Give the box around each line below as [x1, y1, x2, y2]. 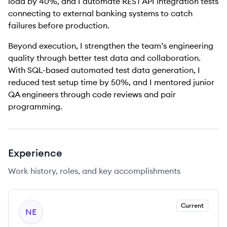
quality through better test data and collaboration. [8, 53, 201, 63]
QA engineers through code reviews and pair [8, 89, 176, 99]
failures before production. [8, 20, 109, 30]
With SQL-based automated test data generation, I [8, 65, 200, 75]
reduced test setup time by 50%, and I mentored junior [8, 77, 214, 87]
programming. [8, 101, 62, 111]
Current [181, 202, 204, 209]
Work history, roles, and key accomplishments [8, 166, 180, 176]
